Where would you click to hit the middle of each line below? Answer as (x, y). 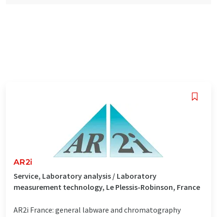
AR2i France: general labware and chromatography (97, 209)
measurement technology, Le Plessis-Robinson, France (107, 187)
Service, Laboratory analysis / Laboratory (85, 176)
